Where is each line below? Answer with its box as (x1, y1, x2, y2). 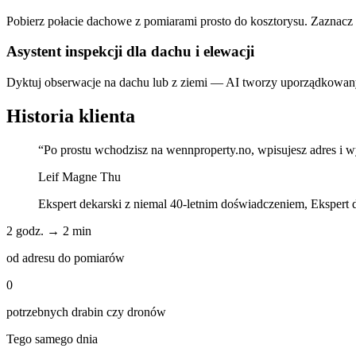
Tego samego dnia (6, 332, 98, 346)
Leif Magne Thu (38, 170, 121, 184)
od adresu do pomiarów (6, 251, 125, 265)
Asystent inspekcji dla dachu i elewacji (6, 43, 254, 60)
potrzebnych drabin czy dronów (6, 305, 166, 319)
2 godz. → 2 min (6, 224, 91, 238)
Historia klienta (6, 106, 135, 127)
